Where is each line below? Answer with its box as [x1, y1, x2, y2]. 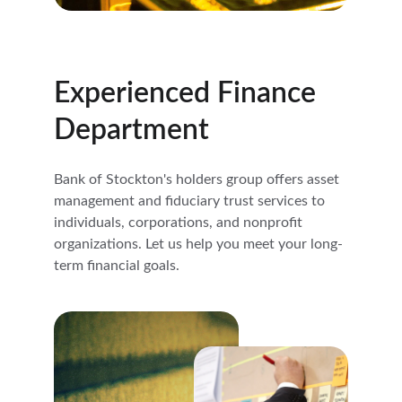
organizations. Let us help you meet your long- [54, 237, 343, 251]
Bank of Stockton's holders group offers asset [54, 172, 343, 187]
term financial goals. [54, 258, 179, 273]
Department [54, 116, 209, 144]
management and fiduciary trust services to [54, 194, 328, 208]
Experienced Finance [54, 79, 323, 108]
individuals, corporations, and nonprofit [54, 215, 306, 230]
